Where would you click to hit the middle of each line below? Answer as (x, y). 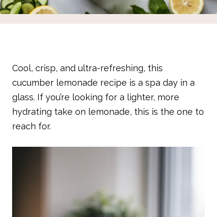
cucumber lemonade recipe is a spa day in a (103, 83)
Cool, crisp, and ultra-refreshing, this (87, 68)
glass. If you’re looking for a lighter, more (96, 97)
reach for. (31, 126)
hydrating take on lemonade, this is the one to (108, 112)
